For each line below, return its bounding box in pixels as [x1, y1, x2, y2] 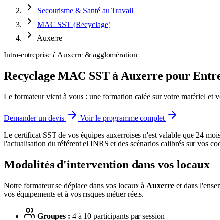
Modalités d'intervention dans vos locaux [4, 158, 210, 171]
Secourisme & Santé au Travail [37, 6, 133, 15]
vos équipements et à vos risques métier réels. [4, 190, 144, 198]
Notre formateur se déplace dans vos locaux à [4, 181, 146, 190]
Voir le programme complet [80, 113, 166, 122]
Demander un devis [4, 113, 66, 122]
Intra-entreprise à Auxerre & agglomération [4, 51, 137, 59]
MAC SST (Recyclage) [37, 20, 110, 28]
